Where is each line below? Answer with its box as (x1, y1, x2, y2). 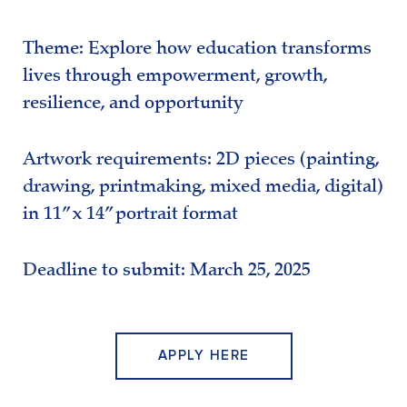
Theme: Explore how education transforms (23, 40, 372, 59)
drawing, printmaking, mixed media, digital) (23, 178, 383, 197)
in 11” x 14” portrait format (23, 205, 238, 224)
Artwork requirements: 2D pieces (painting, (23, 151, 379, 170)
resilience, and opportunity (23, 94, 243, 114)
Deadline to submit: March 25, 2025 (23, 262, 311, 281)
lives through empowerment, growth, (23, 67, 327, 86)
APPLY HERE (157, 348, 250, 362)
